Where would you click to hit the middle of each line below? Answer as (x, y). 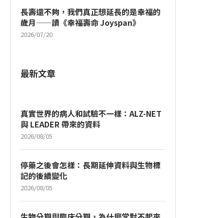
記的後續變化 (44, 176)
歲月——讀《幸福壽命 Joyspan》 (80, 23)
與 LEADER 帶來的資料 (60, 124)
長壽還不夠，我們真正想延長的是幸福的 (91, 12)
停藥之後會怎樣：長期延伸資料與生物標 (91, 165)
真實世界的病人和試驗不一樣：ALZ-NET (91, 114)
